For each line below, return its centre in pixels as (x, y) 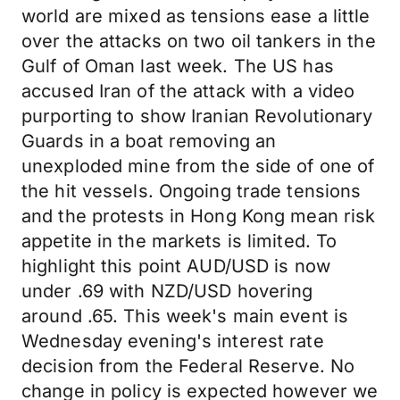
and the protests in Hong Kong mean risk (199, 216)
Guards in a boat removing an (149, 141)
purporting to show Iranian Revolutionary (197, 116)
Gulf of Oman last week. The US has (178, 66)
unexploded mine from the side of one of (198, 166)
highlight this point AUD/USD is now (176, 266)
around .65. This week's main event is (185, 316)
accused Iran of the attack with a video (188, 91)
